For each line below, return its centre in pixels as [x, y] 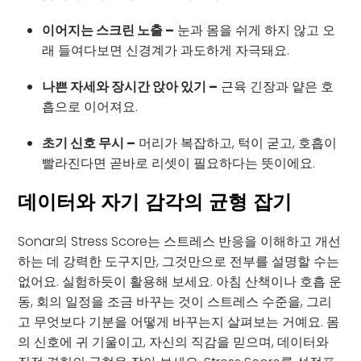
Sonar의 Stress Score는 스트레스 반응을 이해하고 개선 [180, 241]
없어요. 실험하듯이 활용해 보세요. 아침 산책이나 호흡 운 [180, 281]
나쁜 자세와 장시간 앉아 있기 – [130, 86]
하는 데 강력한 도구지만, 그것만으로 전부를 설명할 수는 [179, 261]
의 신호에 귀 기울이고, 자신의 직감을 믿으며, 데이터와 [174, 342]
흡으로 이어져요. [90, 106]
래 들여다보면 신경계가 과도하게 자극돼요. [166, 50]
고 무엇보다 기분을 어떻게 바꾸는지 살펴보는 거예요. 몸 [179, 322]
